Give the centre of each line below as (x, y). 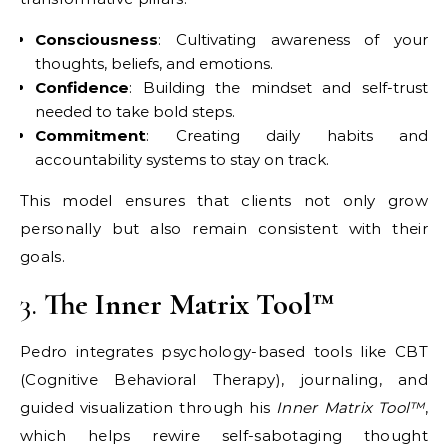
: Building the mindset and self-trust (278, 87)
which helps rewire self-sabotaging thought (224, 435)
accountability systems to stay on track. (182, 159)
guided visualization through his (148, 407)
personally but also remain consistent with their (224, 228)
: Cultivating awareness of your (293, 39)
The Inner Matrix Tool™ (189, 304)
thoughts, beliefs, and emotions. (154, 63)
